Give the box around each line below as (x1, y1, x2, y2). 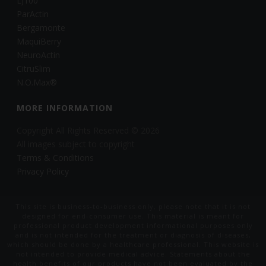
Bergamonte (17, 21, 66, 33)
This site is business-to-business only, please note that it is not (15, 201, 251, 211)
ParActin (17, 8, 49, 20)
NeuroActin (17, 49, 61, 61)
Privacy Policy (17, 165, 69, 177)
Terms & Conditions (17, 151, 94, 163)
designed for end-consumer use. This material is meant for (22, 211, 244, 220)
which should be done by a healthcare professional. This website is (7, 239, 259, 249)
